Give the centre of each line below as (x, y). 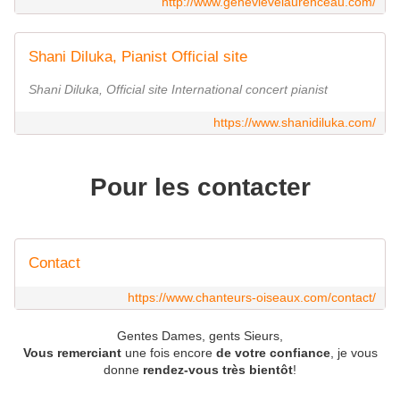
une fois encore (168, 353)
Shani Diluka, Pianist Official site (138, 56)
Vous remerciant (72, 353)
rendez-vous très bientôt (218, 370)
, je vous (354, 353)
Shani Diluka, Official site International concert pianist (178, 89)
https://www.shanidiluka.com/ (295, 122)
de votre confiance (273, 353)
